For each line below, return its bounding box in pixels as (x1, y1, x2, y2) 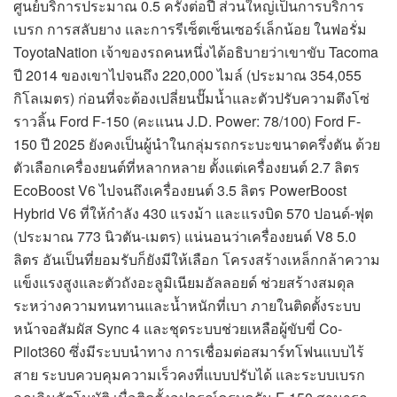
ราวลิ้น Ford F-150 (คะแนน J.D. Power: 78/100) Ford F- (13, 110, 361, 131)
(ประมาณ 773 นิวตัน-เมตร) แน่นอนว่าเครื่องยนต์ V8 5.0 (13, 225, 356, 246)
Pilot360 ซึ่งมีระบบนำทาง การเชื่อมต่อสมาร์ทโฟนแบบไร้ (13, 340, 364, 362)
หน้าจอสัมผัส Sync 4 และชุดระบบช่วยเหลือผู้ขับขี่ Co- (13, 317, 342, 339)
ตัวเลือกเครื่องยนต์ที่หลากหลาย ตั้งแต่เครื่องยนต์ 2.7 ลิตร (13, 156, 360, 177)
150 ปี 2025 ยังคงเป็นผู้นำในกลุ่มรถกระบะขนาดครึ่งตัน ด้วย (13, 133, 380, 154)
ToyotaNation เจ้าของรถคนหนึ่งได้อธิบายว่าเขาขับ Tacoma (13, 41, 378, 62)
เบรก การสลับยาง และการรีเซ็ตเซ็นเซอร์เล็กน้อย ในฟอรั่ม (13, 18, 367, 39)
